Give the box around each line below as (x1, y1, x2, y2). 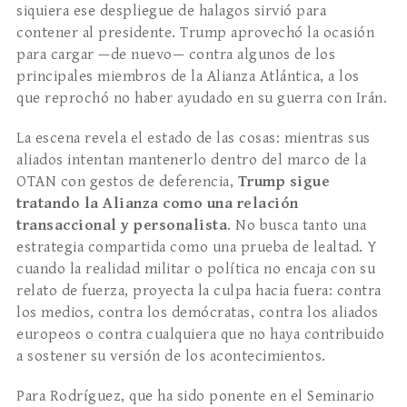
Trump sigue (237, 173, 330, 192)
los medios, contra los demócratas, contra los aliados (16, 303, 379, 323)
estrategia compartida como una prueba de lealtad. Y (16, 238, 377, 257)
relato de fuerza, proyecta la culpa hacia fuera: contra (16, 282, 382, 301)
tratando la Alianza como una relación (16, 194, 299, 213)
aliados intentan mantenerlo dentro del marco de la (16, 151, 366, 170)
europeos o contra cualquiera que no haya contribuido (16, 325, 384, 344)
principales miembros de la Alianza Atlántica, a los (16, 67, 360, 86)
